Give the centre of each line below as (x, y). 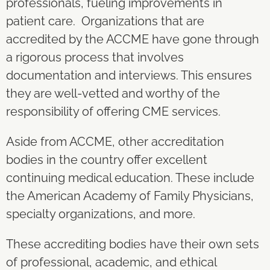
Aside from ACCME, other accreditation (115, 141)
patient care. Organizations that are (105, 21)
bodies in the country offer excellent (107, 159)
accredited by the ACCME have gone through (133, 39)
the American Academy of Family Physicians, (130, 196)
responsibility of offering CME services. (115, 111)
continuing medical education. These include (130, 177)
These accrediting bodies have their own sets (133, 244)
